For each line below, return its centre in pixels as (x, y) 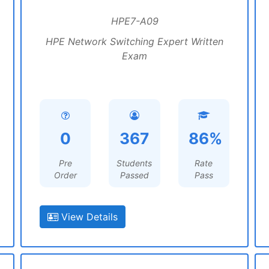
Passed (134, 175)
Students (134, 163)
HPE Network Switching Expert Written (134, 41)
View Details (88, 217)
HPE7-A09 (134, 21)
